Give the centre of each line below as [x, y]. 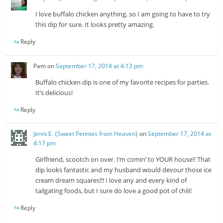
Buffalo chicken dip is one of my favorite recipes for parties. [122, 82]
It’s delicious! [54, 92]
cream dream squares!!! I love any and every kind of [111, 180]
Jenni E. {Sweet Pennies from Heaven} [86, 133]
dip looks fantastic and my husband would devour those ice [124, 169]
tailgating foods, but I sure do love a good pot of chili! [114, 190]
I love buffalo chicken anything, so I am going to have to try [123, 14]
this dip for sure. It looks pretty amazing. [95, 25]
